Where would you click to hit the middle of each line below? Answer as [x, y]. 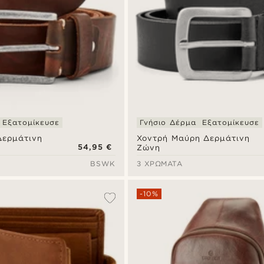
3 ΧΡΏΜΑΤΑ [160, 163]
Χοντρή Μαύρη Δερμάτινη [194, 138]
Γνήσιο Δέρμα [168, 122]
